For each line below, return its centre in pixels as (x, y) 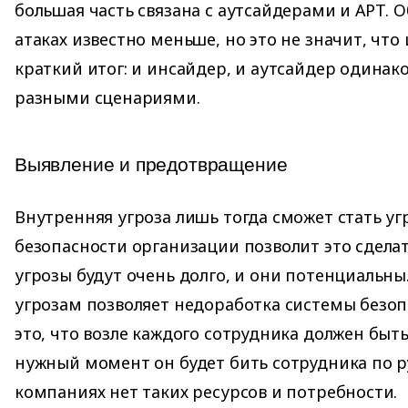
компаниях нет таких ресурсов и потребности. (206, 392)
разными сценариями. (107, 97)
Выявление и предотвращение (151, 164)
